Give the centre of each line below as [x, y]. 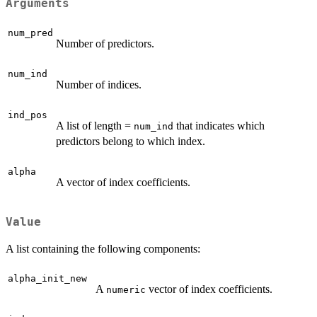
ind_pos [28, 115]
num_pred [30, 33]
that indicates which [219, 125]
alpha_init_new [47, 278]
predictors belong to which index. [131, 141]
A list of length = [95, 125]
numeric [126, 289]
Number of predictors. [105, 43]
